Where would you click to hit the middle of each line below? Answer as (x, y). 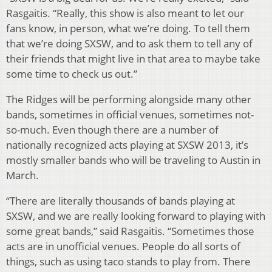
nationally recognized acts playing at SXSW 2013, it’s (127, 144)
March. (22, 175)
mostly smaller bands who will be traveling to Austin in (133, 160)
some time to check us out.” (72, 73)
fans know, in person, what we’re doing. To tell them (128, 28)
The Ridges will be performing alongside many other (129, 99)
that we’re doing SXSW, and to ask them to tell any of (129, 43)
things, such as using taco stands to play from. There (128, 261)
